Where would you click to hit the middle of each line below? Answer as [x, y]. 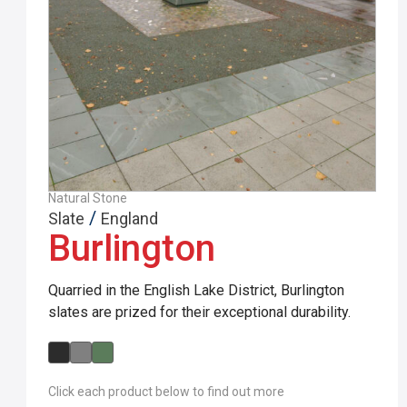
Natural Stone [88, 198]
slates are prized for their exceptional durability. [200, 312]
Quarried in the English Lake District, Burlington [197, 290]
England [130, 218]
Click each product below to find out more [167, 391]
